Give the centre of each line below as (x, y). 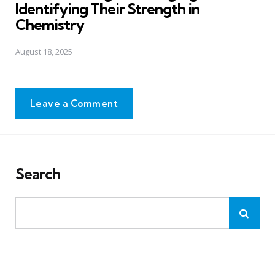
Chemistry (50, 25)
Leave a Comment (74, 103)
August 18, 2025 (44, 51)
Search (38, 173)
